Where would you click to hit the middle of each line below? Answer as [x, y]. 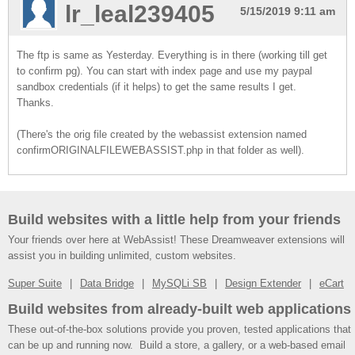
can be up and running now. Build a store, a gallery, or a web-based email [177, 345]
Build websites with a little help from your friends [174, 219]
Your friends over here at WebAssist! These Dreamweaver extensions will [176, 240]
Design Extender [263, 283]
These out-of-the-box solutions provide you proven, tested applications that [179, 329]
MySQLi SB [179, 283]
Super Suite [35, 283]
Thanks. [35, 103]
